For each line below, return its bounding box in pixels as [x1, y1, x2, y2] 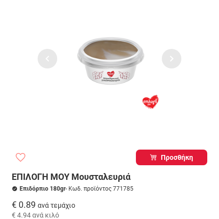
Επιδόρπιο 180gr [20, 185, 66, 192]
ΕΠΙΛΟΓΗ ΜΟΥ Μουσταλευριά [12, 172, 131, 182]
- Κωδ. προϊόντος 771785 [66, 185, 133, 192]
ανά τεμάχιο [38, 201, 75, 209]
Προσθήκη [161, 153, 194, 161]
